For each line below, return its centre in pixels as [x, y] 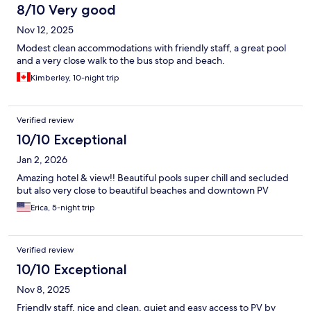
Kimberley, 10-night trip [75, 78]
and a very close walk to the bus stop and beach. [121, 61]
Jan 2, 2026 [42, 160]
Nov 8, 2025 [43, 290]
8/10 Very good [66, 10]
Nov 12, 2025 [45, 30]
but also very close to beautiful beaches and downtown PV [143, 191]
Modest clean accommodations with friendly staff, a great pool [151, 48]
